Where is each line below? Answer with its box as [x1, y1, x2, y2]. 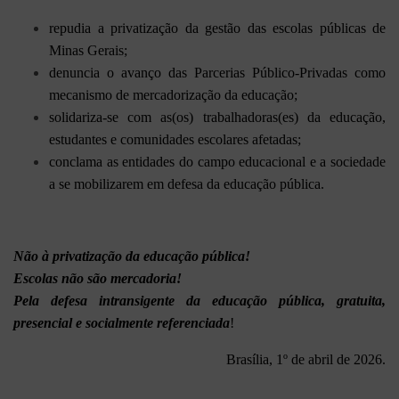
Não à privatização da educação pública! [13, 248, 250, 264]
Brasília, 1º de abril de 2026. [226, 351, 386, 367]
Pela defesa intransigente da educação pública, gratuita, [13, 292, 386, 308]
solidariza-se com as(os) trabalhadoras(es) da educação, [49, 109, 386, 125]
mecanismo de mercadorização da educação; [49, 86, 297, 102]
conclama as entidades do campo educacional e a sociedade [49, 153, 386, 169]
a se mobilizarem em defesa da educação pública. [49, 175, 324, 191]
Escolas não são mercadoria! [13, 270, 182, 286]
